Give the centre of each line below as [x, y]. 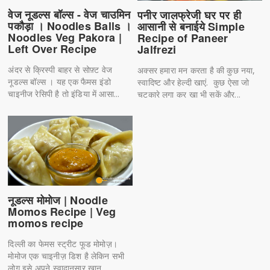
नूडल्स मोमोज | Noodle [58, 200]
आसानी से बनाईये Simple [191, 26]
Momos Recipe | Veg [62, 212]
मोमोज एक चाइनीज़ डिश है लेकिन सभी [66, 256]
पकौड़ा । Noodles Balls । [70, 26]
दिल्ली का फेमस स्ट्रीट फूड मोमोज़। [63, 244]
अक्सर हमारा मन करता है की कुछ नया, [196, 70]
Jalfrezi [157, 49]
